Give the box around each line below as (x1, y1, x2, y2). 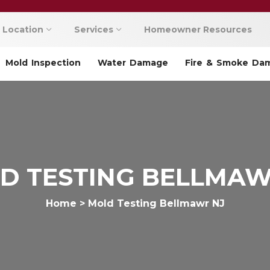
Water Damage (98, 57, 168, 68)
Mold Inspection (5, 57, 81, 68)
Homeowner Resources (144, 24, 252, 35)
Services (74, 24, 113, 35)
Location (2, 24, 43, 35)
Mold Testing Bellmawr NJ (87, 198, 225, 209)
